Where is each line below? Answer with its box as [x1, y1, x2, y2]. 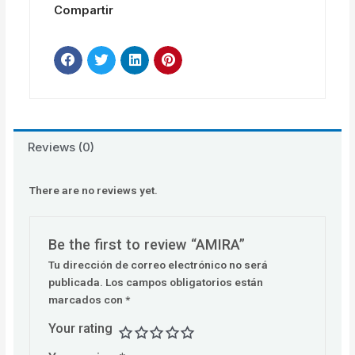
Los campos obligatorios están [105, 275, 264, 288]
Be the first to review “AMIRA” [48, 235, 246, 253]
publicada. [48, 275, 104, 288]
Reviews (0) [28, 139, 95, 155]
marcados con [48, 292, 126, 306]
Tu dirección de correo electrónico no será [48, 258, 269, 271]
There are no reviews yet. [29, 183, 158, 197]
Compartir [54, 2, 114, 17]
